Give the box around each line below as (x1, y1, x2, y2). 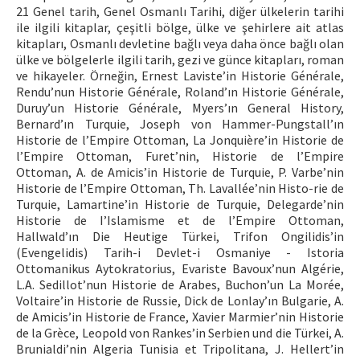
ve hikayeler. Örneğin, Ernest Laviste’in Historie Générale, (16, 67, 344, 84)
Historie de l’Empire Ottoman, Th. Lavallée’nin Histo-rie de (16, 180, 344, 196)
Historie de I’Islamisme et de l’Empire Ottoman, (16, 212, 344, 228)
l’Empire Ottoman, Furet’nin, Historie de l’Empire (16, 148, 344, 164)
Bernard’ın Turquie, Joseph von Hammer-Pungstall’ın (16, 116, 344, 132)
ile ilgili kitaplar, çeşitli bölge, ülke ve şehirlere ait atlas (16, 19, 344, 35)
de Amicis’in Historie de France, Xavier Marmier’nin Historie (16, 309, 344, 325)
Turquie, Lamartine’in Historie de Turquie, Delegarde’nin (16, 196, 344, 212)
